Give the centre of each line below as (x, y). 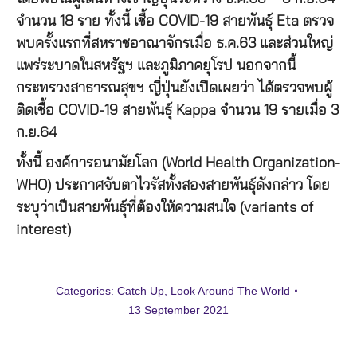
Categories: (86, 290)
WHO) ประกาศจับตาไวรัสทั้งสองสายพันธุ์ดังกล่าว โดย (173, 185)
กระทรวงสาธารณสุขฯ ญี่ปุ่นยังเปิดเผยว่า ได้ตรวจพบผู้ (174, 88)
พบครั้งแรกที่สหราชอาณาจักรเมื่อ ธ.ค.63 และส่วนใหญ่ (175, 43)
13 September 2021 (178, 310)
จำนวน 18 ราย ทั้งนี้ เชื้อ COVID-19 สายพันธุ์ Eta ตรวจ (175, 21)
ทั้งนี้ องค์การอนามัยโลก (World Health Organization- (178, 163)
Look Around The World (230, 290)
